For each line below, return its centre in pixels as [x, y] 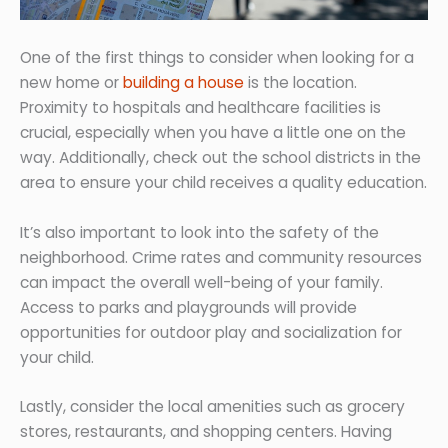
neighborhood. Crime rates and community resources [221, 257]
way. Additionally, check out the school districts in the [220, 157]
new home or [71, 82]
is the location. [300, 82]
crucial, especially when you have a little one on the [213, 132]
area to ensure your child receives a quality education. [223, 182]
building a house [183, 82]
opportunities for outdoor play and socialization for [211, 332]
